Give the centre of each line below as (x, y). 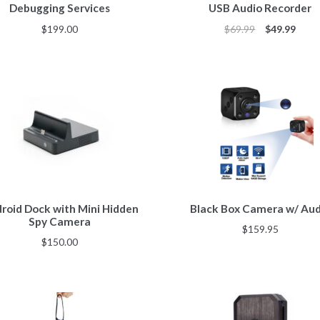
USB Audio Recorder (260, 8)
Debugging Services (60, 8)
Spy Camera (60, 221)
